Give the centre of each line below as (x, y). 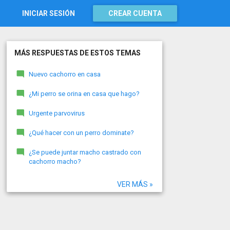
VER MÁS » (135, 184)
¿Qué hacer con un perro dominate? (81, 133)
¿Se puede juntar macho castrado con (85, 152)
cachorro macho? (55, 161)
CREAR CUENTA (135, 13)
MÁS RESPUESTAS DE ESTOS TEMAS (77, 53)
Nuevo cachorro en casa (64, 74)
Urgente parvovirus (56, 113)
